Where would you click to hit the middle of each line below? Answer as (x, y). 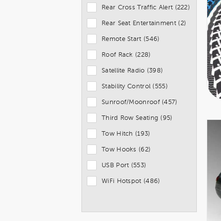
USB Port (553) (124, 165)
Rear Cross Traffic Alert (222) (146, 7)
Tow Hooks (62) (126, 149)
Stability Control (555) (135, 86)
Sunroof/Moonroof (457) (140, 102)
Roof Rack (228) (126, 55)
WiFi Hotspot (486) (131, 181)
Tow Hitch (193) (126, 134)
